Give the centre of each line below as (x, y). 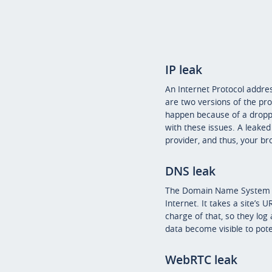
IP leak (184, 70)
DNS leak (190, 171)
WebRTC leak (201, 260)
